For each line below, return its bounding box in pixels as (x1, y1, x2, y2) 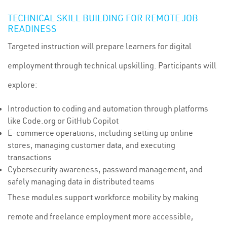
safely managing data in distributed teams (8, 176, 155, 186)
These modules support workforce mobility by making (8, 192, 199, 202)
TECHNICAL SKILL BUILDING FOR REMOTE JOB (8, 12, 198, 24)
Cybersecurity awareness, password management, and (8, 164, 203, 174)
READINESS (8, 23, 56, 34)
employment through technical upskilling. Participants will (8, 60, 216, 70)
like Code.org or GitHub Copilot (8, 116, 119, 126)
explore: (8, 80, 37, 90)
